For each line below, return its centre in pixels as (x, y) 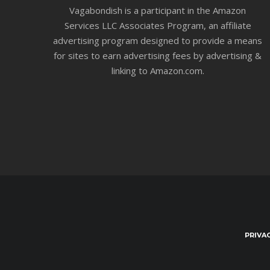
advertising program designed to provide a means (158, 41)
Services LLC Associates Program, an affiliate (158, 26)
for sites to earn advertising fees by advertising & (158, 56)
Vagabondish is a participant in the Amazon (158, 11)
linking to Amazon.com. (158, 71)
